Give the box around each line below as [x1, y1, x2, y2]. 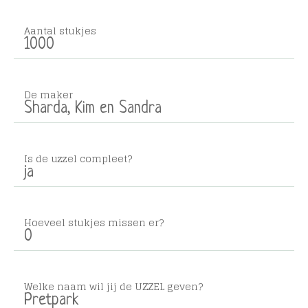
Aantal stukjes [24, 22, 96, 39]
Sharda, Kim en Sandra [24, 100, 162, 118]
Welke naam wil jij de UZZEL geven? [24, 278, 203, 295]
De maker [24, 86, 73, 103]
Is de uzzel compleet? [24, 150, 132, 167]
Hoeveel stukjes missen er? [24, 214, 164, 231]
